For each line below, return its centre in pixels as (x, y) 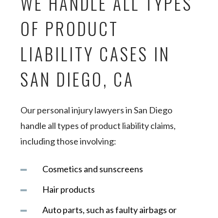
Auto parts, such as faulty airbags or (110, 210)
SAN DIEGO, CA (78, 79)
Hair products (69, 189)
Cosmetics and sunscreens (93, 169)
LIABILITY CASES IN (96, 54)
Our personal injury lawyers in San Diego (97, 110)
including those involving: (69, 141)
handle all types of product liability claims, (98, 126)
